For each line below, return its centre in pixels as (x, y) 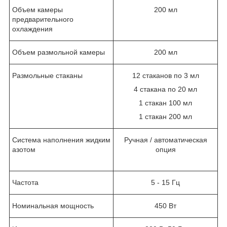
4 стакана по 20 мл (165, 89)
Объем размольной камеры (59, 52)
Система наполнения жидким (61, 140)
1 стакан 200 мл (165, 116)
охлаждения (32, 29)
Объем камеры (37, 9)
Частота (25, 182)
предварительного (43, 19)
